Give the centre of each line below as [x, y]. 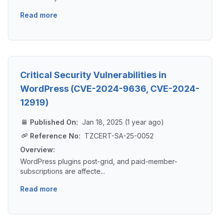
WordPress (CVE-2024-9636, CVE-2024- [110, 89]
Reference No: [55, 136]
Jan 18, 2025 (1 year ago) [123, 122]
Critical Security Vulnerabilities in [93, 75]
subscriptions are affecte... [63, 171]
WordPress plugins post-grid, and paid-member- [99, 162]
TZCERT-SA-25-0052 [119, 136]
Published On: [54, 122]
